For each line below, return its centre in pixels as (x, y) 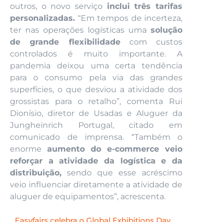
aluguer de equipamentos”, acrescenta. (88, 196)
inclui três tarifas (145, 6)
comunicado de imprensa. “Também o (96, 137)
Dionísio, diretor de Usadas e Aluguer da (96, 113)
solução (166, 30)
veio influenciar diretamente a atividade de (96, 184)
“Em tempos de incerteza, (129, 18)
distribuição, (36, 172)
